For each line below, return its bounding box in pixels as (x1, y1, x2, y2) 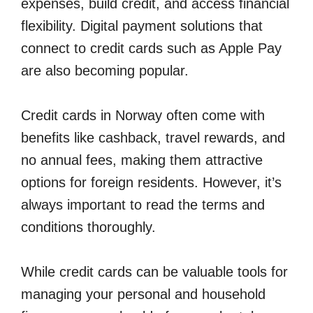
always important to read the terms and (21, 197, 265, 213)
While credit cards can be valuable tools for (21, 264, 288, 280)
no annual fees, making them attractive (21, 152, 263, 168)
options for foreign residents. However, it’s (21, 175, 282, 191)
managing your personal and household (21, 286, 265, 303)
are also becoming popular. (21, 63, 189, 79)
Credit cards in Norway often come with (21, 108, 265, 124)
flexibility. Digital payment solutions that (21, 18, 263, 34)
